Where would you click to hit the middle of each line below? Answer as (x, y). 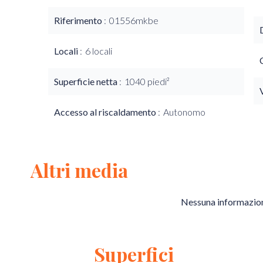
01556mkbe (134, 20)
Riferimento (79, 20)
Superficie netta (87, 81)
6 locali (99, 51)
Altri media (79, 170)
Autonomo (184, 112)
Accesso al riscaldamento (106, 112)
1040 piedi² (147, 81)
